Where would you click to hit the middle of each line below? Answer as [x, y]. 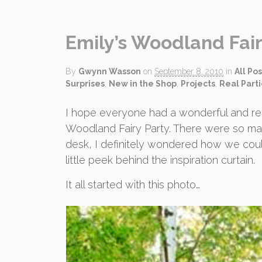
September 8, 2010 [189, 71]
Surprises [85, 84]
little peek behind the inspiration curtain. [160, 160]
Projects [198, 84]
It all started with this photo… [133, 185]
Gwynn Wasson [110, 71]
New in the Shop [143, 84]
